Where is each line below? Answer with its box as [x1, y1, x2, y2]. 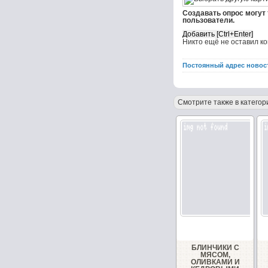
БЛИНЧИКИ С [191, 243, 239, 252]
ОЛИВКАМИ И [190, 258, 240, 266]
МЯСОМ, [200, 251, 230, 259]
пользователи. [182, 16, 234, 25]
